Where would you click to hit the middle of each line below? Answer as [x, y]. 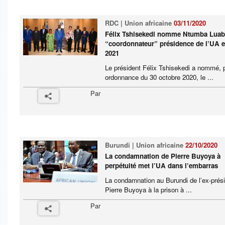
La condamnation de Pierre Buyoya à [163, 156]
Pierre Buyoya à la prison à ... [149, 190]
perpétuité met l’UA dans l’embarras [162, 165]
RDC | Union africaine [140, 23]
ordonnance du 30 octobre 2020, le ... [159, 77]
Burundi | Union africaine [145, 145]
